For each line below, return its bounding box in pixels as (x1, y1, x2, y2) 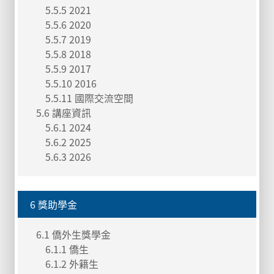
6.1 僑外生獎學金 (36, 226, 111, 242)
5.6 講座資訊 (36, 105, 91, 120)
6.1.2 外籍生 (45, 256, 98, 271)
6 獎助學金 (30, 196, 77, 212)
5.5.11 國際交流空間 (45, 90, 133, 105)
